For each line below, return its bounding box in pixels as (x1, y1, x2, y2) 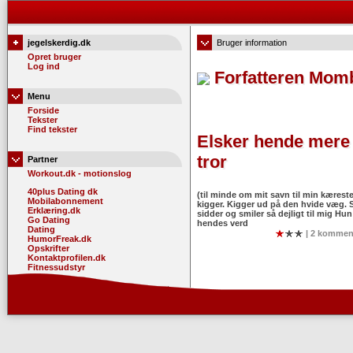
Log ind (28, 61, 60, 71)
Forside (28, 106, 59, 115)
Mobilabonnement (28, 196, 103, 206)
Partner (28, 154, 58, 164)
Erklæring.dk (28, 206, 80, 215)
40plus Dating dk (28, 187, 98, 196)
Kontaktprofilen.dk (28, 253, 106, 262)
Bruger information (216, 38, 287, 47)
